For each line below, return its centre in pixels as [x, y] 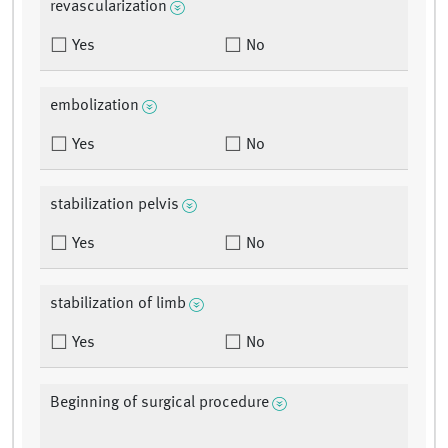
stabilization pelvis [114, 205]
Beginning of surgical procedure [159, 403]
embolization [94, 106]
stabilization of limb [118, 304]
